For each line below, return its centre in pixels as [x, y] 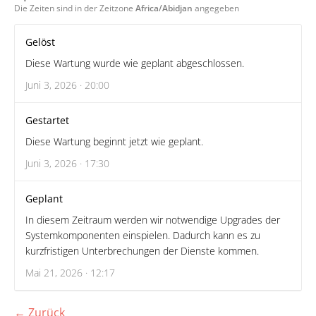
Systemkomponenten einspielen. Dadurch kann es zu [143, 235]
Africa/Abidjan [164, 8]
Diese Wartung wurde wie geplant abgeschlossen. [135, 63]
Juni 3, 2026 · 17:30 [67, 163]
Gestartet [47, 120]
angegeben [216, 8]
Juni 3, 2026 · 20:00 [67, 85]
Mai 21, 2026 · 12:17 [70, 273]
